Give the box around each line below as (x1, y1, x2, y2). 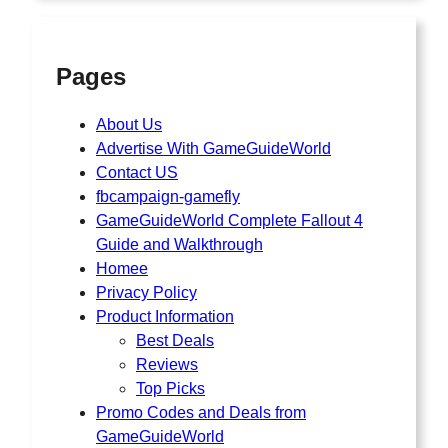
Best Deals (136, 331, 214, 349)
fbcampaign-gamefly (96, 187, 240, 205)
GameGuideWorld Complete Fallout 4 (96, 211, 363, 229)
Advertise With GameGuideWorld (96, 139, 331, 157)
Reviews (136, 355, 198, 373)
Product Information (96, 307, 234, 325)
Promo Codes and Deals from (96, 403, 306, 421)
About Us (96, 115, 162, 133)
